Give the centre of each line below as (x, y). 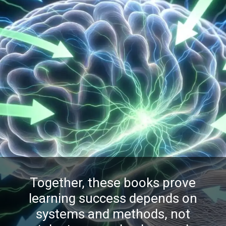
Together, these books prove (113, 183)
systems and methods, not (113, 214)
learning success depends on (113, 199)
